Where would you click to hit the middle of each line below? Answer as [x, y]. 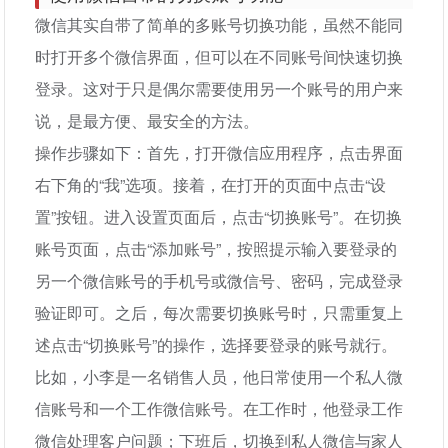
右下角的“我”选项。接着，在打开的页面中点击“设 [211, 184]
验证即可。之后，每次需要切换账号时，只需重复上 [219, 312]
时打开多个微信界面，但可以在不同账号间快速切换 [219, 56]
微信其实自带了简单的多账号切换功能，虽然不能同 [219, 24]
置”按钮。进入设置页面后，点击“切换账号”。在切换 [219, 216]
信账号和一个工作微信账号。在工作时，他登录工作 [219, 408]
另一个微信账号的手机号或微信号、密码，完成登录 [219, 280]
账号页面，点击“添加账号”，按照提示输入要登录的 [216, 248]
